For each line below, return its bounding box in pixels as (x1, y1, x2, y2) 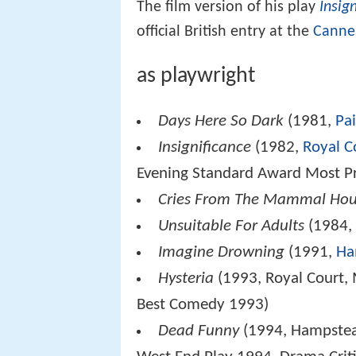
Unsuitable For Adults (158, 218, 305, 235)
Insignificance (158, 139, 252, 157)
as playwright (137, 65, 255, 88)
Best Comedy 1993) (137, 296, 269, 314)
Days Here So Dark (158, 113, 284, 130)
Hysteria (158, 270, 215, 288)
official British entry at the (137, 23, 313, 40)
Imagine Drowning (158, 244, 285, 261)
